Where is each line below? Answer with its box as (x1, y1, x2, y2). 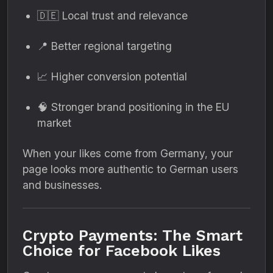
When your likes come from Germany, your (23, 147, 233, 160)
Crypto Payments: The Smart (23, 227, 243, 244)
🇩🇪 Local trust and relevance (37, 9, 188, 22)
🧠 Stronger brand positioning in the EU (37, 101, 229, 113)
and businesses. (23, 179, 102, 191)
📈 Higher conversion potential (37, 70, 187, 83)
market (37, 116, 71, 129)
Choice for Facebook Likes (23, 242, 221, 260)
